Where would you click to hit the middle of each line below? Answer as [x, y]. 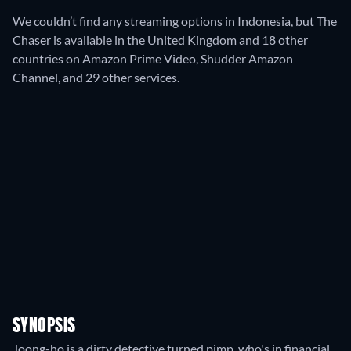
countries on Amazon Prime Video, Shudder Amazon [153, 58]
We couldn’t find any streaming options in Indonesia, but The [175, 21]
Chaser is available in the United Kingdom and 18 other [160, 40]
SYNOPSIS [44, 327]
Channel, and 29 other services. [96, 77]
